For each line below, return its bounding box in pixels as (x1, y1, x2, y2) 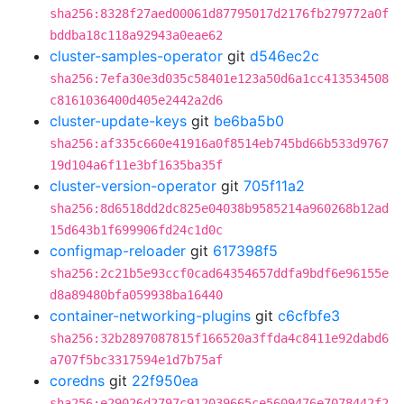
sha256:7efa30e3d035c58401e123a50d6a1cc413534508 (50, 71, 389, 86)
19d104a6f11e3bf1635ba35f (50, 158, 223, 172)
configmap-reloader (50, 242, 186, 260)
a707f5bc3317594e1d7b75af (50, 353, 223, 367)
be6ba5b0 (214, 112, 284, 130)
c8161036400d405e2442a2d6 (50, 93, 223, 107)
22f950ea (132, 372, 198, 390)
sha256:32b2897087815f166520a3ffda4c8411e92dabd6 (50, 331, 389, 345)
